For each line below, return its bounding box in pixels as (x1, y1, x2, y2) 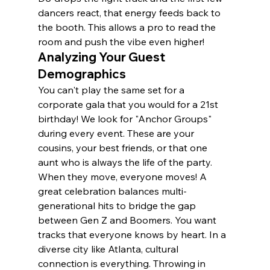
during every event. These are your (37, 127, 196, 139)
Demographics (37, 66, 126, 81)
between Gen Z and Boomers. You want (37, 213, 219, 226)
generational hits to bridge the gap (37, 199, 198, 212)
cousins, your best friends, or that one (37, 141, 210, 154)
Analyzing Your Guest (37, 49, 168, 64)
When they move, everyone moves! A (37, 170, 209, 183)
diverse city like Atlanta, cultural (37, 242, 181, 255)
